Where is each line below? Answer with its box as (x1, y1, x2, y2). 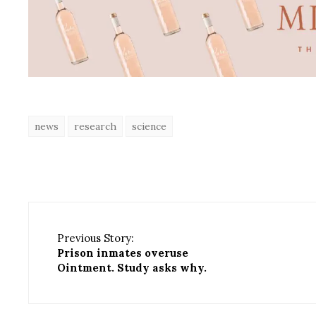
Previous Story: (57, 231, 134, 245)
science (132, 120, 166, 133)
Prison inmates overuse (57, 246, 188, 260)
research (74, 120, 116, 133)
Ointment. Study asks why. (57, 261, 207, 275)
